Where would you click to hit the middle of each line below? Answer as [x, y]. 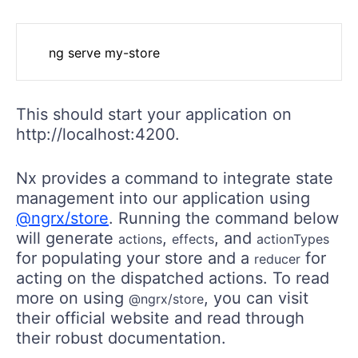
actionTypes [293, 239]
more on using [72, 298]
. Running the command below [224, 219]
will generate [67, 239]
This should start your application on [154, 115]
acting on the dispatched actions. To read [173, 278]
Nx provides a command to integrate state [175, 179]
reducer [277, 259]
